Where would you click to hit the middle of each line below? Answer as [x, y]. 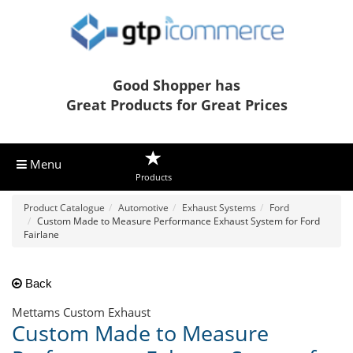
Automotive [143, 208]
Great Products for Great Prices [176, 105]
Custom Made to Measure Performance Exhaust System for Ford [178, 221]
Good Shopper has [176, 85]
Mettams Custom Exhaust [81, 312]
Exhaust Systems [219, 208]
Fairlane [41, 235]
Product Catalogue [64, 208]
